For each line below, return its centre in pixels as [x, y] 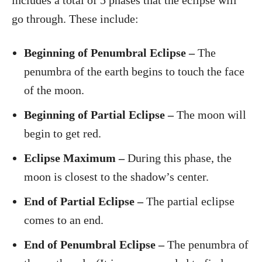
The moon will [210, 115]
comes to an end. [65, 220]
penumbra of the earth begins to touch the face [134, 71]
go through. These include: [75, 19]
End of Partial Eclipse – [84, 201]
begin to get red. [64, 133]
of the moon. [54, 90]
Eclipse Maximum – [76, 158]
